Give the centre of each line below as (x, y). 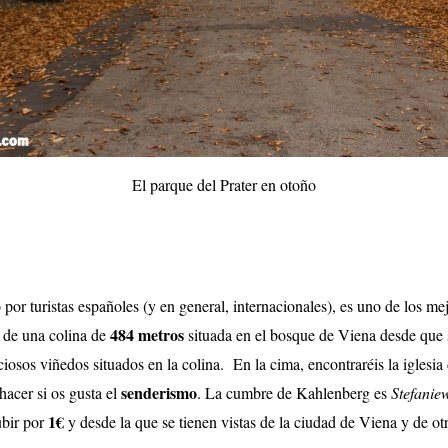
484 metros (144, 334)
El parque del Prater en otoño (224, 184)
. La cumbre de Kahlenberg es (293, 392)
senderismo (158, 392)
